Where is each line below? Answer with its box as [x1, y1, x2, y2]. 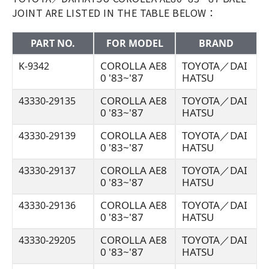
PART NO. [31, 37, 75, 50]
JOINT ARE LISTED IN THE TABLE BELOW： [12, 5, 217, 20]
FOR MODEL [106, 37, 163, 50]
